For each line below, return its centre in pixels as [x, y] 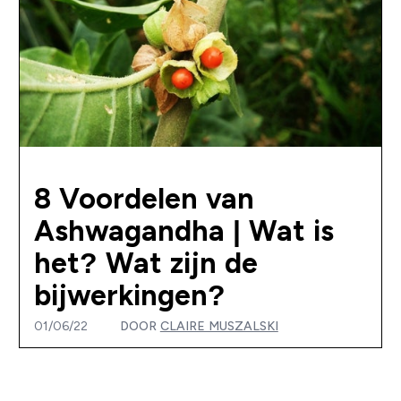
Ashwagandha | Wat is [183, 231]
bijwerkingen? [129, 296]
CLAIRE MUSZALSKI [219, 326]
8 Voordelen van [144, 199]
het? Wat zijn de [145, 264]
